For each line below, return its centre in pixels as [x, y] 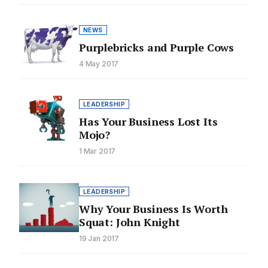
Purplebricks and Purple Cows [157, 48]
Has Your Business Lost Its [148, 122]
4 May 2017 [99, 64]
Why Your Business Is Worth [153, 209]
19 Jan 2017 [99, 239]
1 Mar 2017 [98, 151]
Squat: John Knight [130, 222]
